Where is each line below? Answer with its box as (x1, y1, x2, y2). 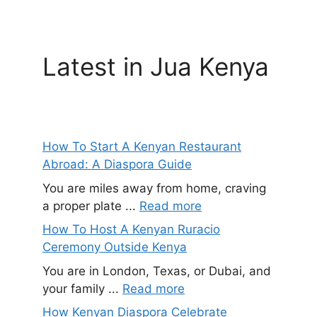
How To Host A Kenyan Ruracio (42, 222, 220, 237)
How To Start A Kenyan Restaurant (42, 139, 241, 154)
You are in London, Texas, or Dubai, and (42, 263, 271, 278)
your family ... (42, 281, 122, 296)
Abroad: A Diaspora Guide (42, 157, 192, 172)
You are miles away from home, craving (42, 180, 266, 195)
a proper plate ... (42, 198, 139, 213)
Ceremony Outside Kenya (42, 240, 187, 255)
